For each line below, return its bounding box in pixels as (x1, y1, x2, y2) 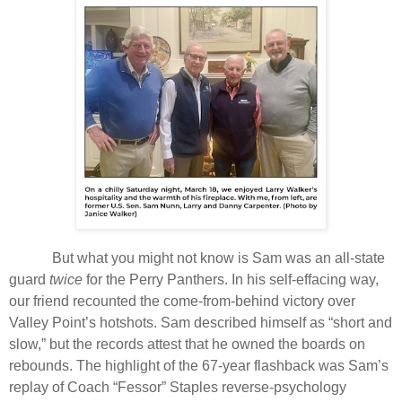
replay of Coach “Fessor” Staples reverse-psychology (9, 380, 346, 396)
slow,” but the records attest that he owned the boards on (9, 336, 365, 353)
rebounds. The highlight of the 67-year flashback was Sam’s (9, 358, 389, 374)
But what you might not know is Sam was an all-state (52, 250, 385, 267)
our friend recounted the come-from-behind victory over (9, 293, 355, 310)
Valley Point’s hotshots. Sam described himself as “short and (9, 315, 392, 331)
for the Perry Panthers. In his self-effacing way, (83, 272, 379, 288)
